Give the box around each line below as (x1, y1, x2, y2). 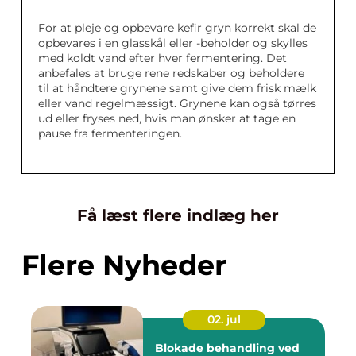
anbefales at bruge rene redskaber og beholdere (38, 66, 304, 81)
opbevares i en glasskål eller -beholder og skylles (38, 36, 308, 51)
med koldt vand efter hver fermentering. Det (38, 51, 287, 66)
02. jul (207, 312, 241, 327)
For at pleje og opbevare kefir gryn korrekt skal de (38, 21, 316, 36)
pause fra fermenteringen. (38, 126, 182, 141)
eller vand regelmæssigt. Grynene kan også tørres (38, 96, 316, 111)
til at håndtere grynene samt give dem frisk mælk (38, 81, 316, 96)
